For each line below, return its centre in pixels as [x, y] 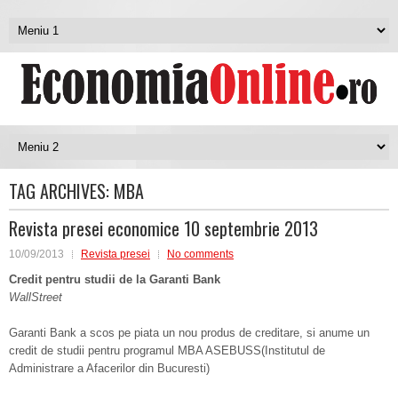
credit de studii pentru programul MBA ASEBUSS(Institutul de [167, 350]
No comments [200, 254]
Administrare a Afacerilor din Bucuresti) [109, 368]
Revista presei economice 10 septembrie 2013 [163, 228]
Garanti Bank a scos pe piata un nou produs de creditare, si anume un [189, 333]
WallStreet [36, 297]
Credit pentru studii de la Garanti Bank [115, 279]
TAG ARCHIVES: [61, 191]
